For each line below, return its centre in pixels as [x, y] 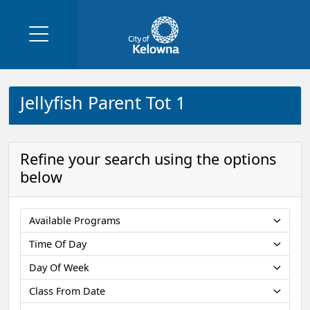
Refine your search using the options [148, 159]
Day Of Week [59, 267]
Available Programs [75, 220]
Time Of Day [58, 244]
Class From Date [67, 291]
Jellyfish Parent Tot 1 [103, 102]
